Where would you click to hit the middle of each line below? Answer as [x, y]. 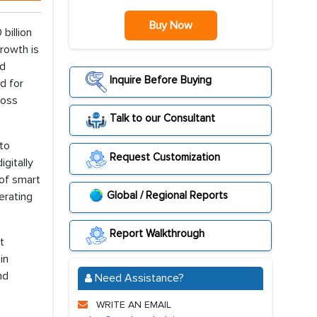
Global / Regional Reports [167, 195]
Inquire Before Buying [159, 80]
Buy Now [171, 25]
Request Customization [163, 157]
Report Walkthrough [156, 233]
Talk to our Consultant [161, 119]
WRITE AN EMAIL [132, 305]
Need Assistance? [138, 278]
